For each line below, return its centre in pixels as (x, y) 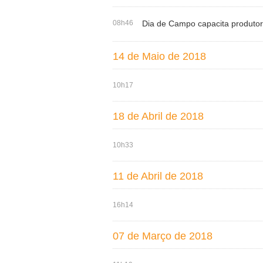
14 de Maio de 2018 (159, 56)
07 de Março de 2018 (163, 236)
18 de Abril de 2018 (158, 116)
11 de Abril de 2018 (158, 176)
